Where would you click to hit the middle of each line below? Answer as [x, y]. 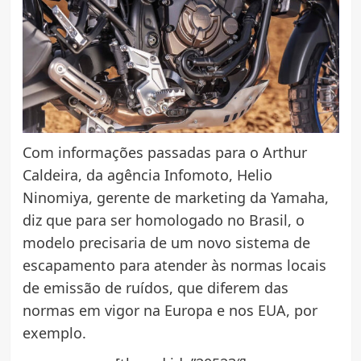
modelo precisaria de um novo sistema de [166, 243]
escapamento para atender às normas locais [174, 266]
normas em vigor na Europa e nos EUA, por [170, 311]
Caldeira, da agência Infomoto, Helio [147, 175]
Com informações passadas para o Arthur [164, 153]
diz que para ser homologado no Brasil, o [163, 220]
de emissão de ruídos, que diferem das [155, 288]
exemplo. [54, 333]
